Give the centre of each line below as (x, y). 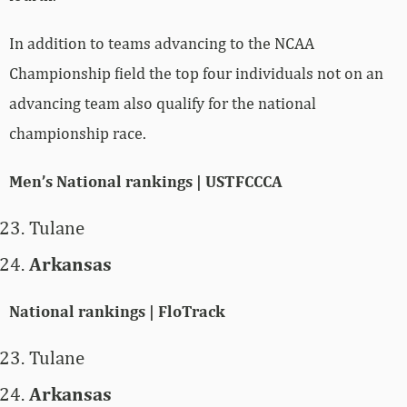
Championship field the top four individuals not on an (196, 74)
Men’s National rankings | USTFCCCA (146, 182)
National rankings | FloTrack (117, 312)
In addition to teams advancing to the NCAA (162, 44)
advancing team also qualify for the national (163, 104)
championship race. (78, 134)
